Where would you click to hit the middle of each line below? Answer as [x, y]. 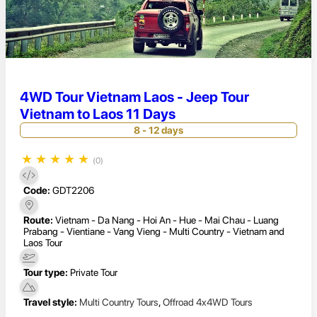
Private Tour [94, 272]
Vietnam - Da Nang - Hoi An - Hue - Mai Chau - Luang [167, 220]
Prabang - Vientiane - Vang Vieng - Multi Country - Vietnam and [154, 231]
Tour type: [46, 272]
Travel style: [50, 302]
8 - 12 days [158, 130]
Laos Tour [43, 242]
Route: [38, 220]
